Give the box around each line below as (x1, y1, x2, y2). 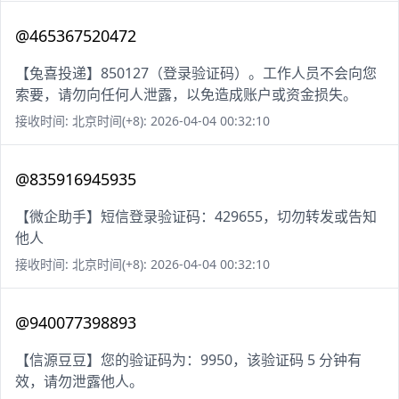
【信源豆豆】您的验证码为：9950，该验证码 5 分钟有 (15, 350, 362, 370)
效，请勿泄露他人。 (15, 371, 143, 392)
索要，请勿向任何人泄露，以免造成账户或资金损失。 (15, 85, 357, 105)
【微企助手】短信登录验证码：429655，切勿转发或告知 (15, 207, 377, 227)
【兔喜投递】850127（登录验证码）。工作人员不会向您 (15, 63, 377, 84)
